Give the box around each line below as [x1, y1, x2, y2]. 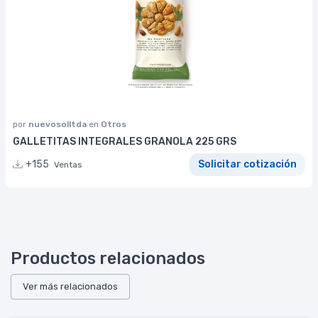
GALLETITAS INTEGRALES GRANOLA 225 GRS [13, 135, 236, 148]
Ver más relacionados [23, 280, 118, 292]
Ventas [54, 160, 82, 170]
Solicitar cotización [198, 158, 297, 171]
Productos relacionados [11, 248, 205, 269]
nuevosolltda [28, 119, 89, 129]
